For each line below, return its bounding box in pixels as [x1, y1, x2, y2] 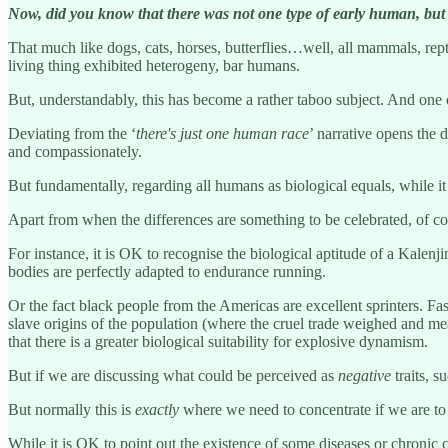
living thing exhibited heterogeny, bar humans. [8, 57, 300, 75]
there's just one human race [136, 125, 309, 143]
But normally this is [8, 401, 135, 419]
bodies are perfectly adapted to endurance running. [8, 263, 326, 281]
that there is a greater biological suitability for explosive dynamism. [8, 333, 428, 351]
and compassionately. [8, 143, 142, 161]
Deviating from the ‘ [8, 125, 136, 143]
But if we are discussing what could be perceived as [8, 367, 338, 385]
